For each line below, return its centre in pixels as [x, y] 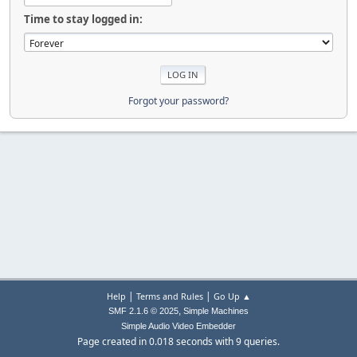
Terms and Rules [169, 296]
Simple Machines [216, 311]
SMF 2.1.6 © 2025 [143, 311]
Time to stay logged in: [83, 19]
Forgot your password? [178, 100]
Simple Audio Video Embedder [178, 326]
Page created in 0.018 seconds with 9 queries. [178, 341]
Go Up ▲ [232, 296]
